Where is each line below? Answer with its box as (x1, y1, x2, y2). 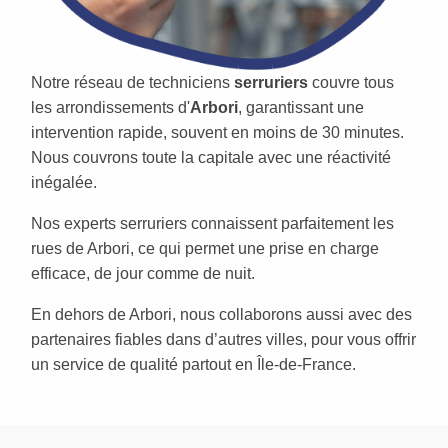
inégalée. (31, 173, 97, 191)
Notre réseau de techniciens (31, 73, 234, 91)
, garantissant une (238, 98, 364, 116)
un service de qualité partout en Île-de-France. (31, 355, 356, 373)
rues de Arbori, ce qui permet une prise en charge (31, 239, 379, 257)
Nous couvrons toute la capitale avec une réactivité (31, 148, 391, 166)
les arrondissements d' (31, 98, 190, 116)
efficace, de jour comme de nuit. (31, 264, 255, 282)
